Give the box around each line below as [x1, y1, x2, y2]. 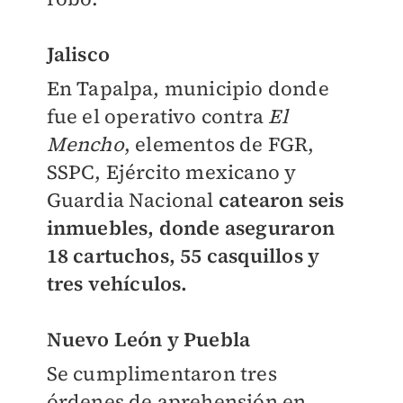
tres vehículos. [46, 270, 188, 298]
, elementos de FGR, [123, 130, 315, 158]
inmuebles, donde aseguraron [46, 214, 335, 242]
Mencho [46, 130, 124, 158]
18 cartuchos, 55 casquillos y [46, 242, 320, 270]
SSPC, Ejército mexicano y [46, 158, 297, 186]
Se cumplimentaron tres [46, 360, 277, 388]
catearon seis [218, 186, 345, 214]
